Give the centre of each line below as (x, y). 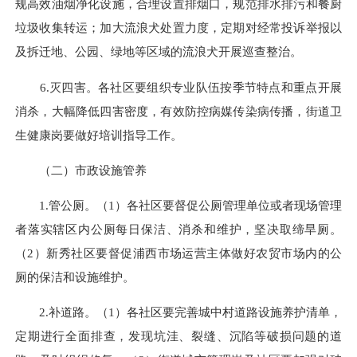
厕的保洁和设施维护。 (75, 277)
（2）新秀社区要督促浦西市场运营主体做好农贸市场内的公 (178, 253)
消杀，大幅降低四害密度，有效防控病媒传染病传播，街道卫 (178, 111)
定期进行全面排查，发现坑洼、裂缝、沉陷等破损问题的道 (178, 336)
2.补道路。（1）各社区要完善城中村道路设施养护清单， (178, 312)
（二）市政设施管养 (81, 170)
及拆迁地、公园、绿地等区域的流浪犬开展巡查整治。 (159, 52)
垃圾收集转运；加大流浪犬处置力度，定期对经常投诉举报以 (178, 28)
